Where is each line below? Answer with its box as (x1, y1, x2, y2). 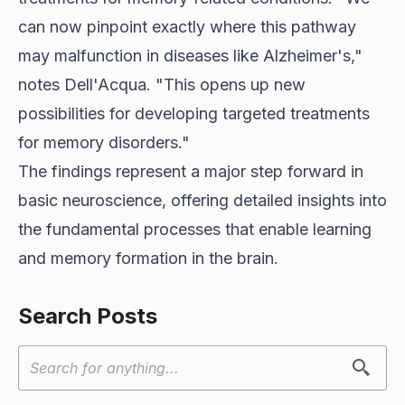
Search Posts (18, 302, 157, 329)
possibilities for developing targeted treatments (18, 103, 370, 123)
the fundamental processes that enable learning (18, 219, 372, 239)
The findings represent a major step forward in (18, 161, 363, 181)
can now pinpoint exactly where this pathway (18, 16, 356, 36)
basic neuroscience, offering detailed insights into (18, 190, 387, 210)
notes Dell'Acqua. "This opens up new (18, 74, 306, 94)
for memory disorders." (18, 132, 190, 152)
